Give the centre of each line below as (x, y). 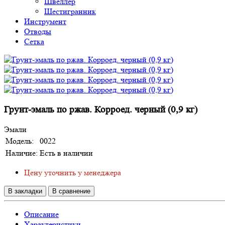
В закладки (25, 191)
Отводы (38, 31)
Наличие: (22, 153)
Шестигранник (70, 11)
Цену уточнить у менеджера (73, 173)
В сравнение (71, 191)
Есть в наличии (66, 153)
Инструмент (45, 21)
